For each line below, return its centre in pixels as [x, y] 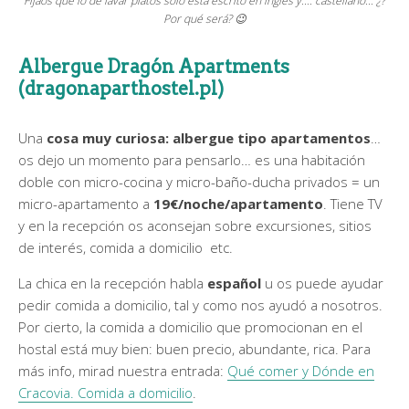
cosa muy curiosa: [108, 137]
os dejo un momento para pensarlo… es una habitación [192, 159]
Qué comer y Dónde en [301, 370]
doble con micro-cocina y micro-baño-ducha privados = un [199, 181]
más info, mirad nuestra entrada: [123, 370]
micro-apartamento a [86, 203]
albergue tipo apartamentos [272, 137]
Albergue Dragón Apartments [154, 66]
